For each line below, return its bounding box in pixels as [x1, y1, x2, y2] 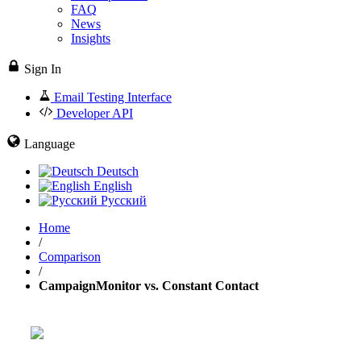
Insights [71, 31, 110, 46]
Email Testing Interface [54, 90, 172, 105]
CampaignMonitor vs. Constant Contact [39, 279, 259, 293]
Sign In [24, 62, 61, 77]
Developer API [56, 106, 133, 121]
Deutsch [93, 164, 139, 179]
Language [24, 137, 75, 151]
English [90, 179, 132, 193]
